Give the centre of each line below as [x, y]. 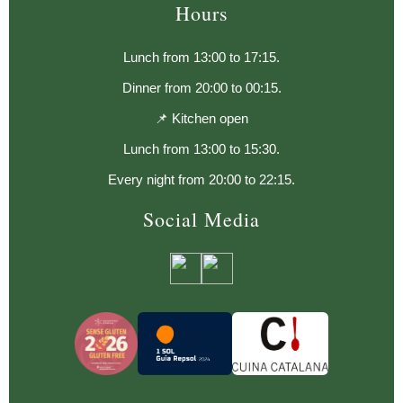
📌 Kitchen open [201, 118]
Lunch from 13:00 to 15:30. [201, 148]
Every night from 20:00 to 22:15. [201, 179]
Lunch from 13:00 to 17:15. [201, 57]
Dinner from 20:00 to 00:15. [201, 87]
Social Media [201, 219]
